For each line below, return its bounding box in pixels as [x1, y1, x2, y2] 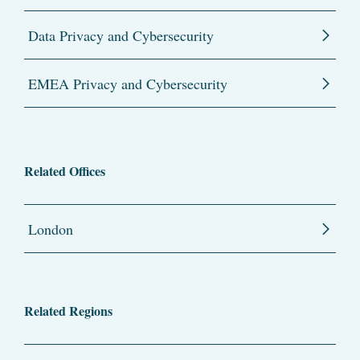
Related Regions [24, 301, 112, 321]
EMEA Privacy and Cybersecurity [28, 74, 227, 94]
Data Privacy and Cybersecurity [28, 26, 214, 46]
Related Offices [24, 162, 105, 181]
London [28, 219, 73, 239]
